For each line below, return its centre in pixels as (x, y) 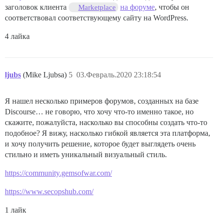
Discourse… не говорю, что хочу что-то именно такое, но (99, 112)
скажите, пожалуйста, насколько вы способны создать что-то (106, 123)
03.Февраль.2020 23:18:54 (119, 75)
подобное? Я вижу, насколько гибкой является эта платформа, (108, 133)
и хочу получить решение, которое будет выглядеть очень (100, 144)
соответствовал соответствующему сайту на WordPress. (97, 18)
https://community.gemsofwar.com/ (58, 173)
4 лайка (17, 36)
